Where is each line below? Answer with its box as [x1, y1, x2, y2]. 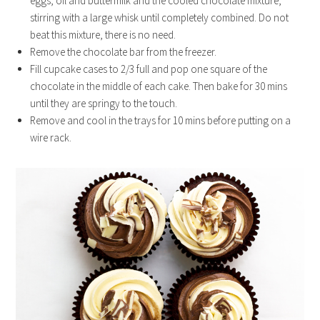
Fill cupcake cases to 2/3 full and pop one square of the [30, 62, 268, 76]
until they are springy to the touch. [30, 96, 178, 110]
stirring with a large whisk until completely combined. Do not [30, 11, 289, 24]
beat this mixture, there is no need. [30, 28, 176, 41]
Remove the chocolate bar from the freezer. [30, 45, 217, 59]
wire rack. [30, 131, 72, 144]
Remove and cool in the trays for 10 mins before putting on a [30, 114, 291, 127]
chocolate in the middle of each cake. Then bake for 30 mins [30, 79, 288, 93]
